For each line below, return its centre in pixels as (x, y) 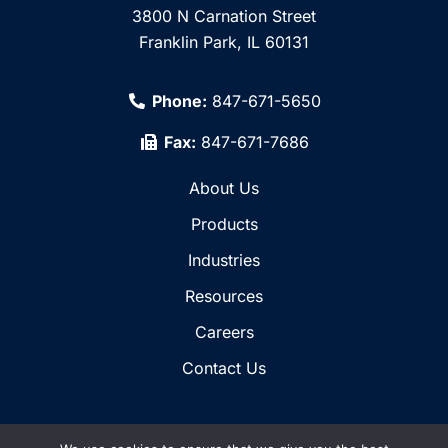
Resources (224, 296)
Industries (224, 260)
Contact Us (224, 368)
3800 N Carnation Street (224, 16)
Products (224, 224)
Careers (224, 332)
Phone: (179, 101)
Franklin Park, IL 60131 (224, 42)
